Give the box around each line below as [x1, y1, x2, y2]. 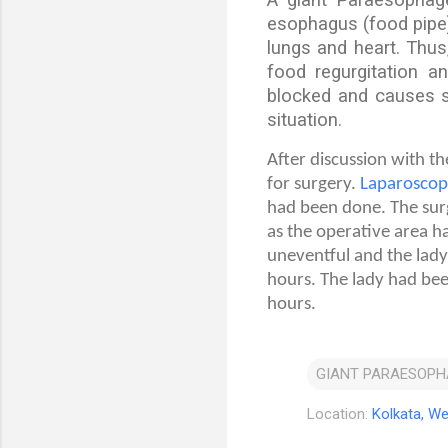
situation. [267, 108, 342, 131]
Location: [307, 404, 372, 423]
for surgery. [267, 174, 360, 194]
